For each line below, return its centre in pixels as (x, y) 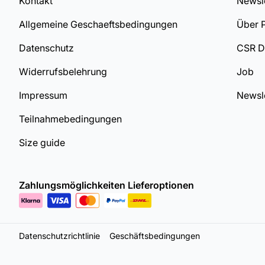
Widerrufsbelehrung (63, 72)
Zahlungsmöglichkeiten (72, 185)
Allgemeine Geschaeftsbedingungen (98, 24)
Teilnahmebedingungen (70, 119)
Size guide (42, 143)
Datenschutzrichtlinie (59, 236)
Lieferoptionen (161, 185)
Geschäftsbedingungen (155, 236)
